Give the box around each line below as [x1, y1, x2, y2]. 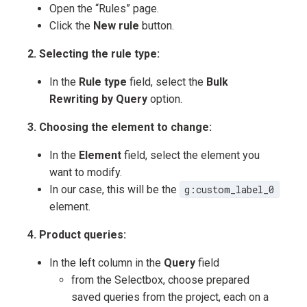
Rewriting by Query [49, 93, 147, 106]
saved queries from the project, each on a [71, 291, 269, 304]
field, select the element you [121, 149, 260, 162]
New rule [93, 19, 139, 33]
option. [147, 93, 182, 106]
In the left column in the [49, 256, 164, 270]
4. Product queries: [27, 228, 126, 242]
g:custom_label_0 [184, 183, 275, 197]
